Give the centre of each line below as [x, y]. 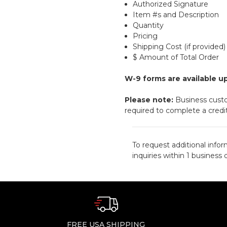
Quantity [148, 26]
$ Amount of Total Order [176, 58]
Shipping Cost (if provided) [179, 47]
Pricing [145, 36]
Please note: [149, 100]
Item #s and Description [176, 15]
